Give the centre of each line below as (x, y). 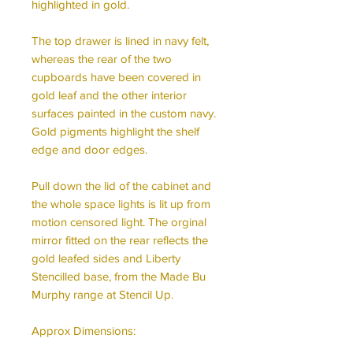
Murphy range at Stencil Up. (102, 294)
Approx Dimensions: (84, 330)
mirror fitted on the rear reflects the (120, 240)
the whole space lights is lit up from (121, 203)
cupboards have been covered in (116, 76)
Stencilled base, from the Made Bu (119, 276)
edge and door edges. (89, 149)
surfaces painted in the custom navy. (124, 113)
